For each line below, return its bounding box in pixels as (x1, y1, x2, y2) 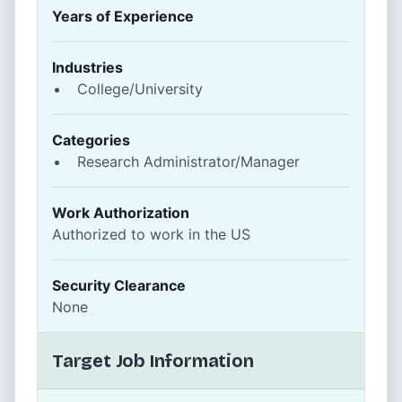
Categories (52, 131, 130, 149)
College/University (77, 80, 203, 98)
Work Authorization (52, 204, 189, 222)
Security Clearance (52, 276, 186, 294)
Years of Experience (52, 7, 194, 25)
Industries (52, 58, 123, 76)
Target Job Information (52, 350, 254, 371)
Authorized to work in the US (52, 225, 250, 243)
